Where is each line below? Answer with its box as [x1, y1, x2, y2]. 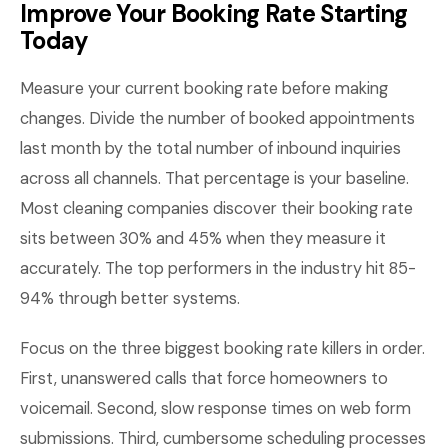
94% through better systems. [20, 288, 240, 309]
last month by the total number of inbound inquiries [20, 138, 401, 159]
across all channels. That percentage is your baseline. [20, 168, 409, 189]
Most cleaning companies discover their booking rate [20, 198, 413, 219]
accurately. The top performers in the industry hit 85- [20, 258, 416, 279]
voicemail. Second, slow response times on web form [20, 398, 411, 419]
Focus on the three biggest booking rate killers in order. [20, 338, 425, 359]
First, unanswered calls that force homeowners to [20, 368, 388, 389]
